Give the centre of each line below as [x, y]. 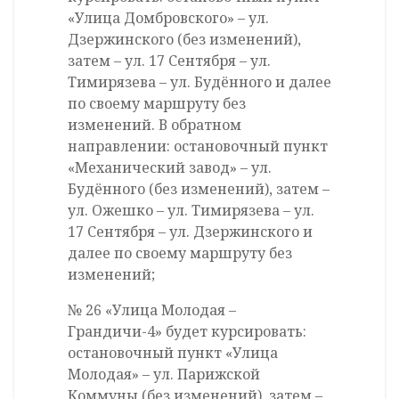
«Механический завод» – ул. [170, 168]
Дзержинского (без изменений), [184, 40]
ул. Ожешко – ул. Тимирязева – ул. [191, 211]
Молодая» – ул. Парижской [164, 375]
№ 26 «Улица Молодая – [152, 310]
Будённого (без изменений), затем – [199, 189]
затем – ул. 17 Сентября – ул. [169, 61]
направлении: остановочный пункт [198, 147]
